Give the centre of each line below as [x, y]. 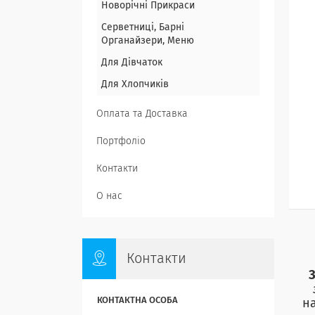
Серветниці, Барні [143, 27]
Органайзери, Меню [148, 41]
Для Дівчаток [132, 63]
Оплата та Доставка [142, 114]
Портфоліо [121, 141]
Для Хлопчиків [135, 84]
